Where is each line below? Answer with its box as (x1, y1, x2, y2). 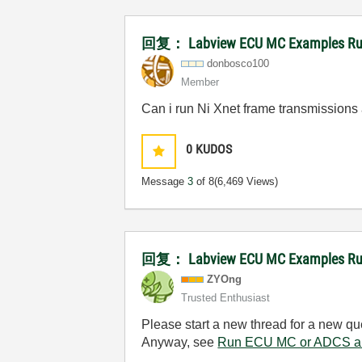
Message (141, 175, 188, 187)
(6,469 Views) (214, 175, 279, 187)
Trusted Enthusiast (181, 291, 271, 304)
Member (181, 75, 220, 88)
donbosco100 (207, 57, 270, 69)
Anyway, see (141, 335, 218, 349)
